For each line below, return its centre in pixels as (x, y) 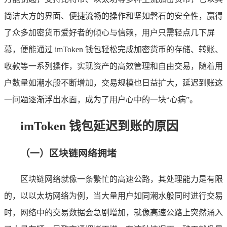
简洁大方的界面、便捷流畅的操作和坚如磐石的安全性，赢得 (113, 16)
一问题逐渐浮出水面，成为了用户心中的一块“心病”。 (101, 99)
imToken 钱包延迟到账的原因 (99, 126)
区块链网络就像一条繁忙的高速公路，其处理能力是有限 (122, 179)
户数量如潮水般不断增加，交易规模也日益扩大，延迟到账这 (113, 83)
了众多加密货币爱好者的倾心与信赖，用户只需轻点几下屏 (109, 32)
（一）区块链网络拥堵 (68, 153)
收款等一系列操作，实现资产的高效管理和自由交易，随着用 (113, 66)
